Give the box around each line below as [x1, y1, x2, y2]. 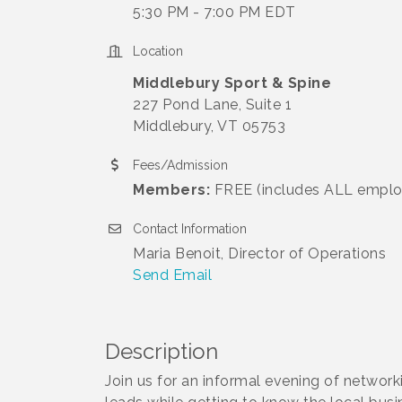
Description [105, 338, 218, 364]
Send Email [133, 267, 212, 284]
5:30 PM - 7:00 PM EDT [133, 4, 296, 21]
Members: [133, 181, 210, 198]
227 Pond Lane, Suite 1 [133, 96, 292, 113]
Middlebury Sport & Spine [133, 74, 331, 92]
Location [133, 44, 183, 58]
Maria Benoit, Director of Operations [133, 245, 386, 262]
